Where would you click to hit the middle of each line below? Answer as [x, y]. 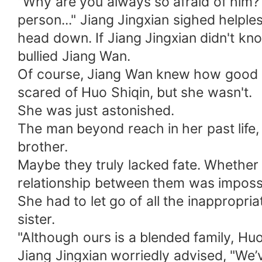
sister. [37, 220]
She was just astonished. [96, 111]
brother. [43, 147]
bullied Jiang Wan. [74, 56]
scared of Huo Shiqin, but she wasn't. [135, 93]
